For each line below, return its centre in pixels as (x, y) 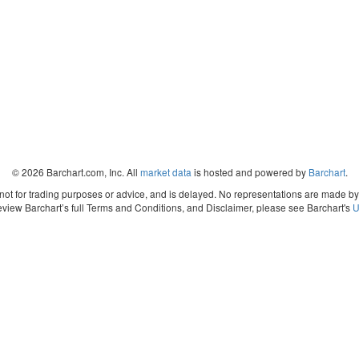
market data (165, 172)
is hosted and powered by (250, 172)
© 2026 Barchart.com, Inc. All (76, 172)
